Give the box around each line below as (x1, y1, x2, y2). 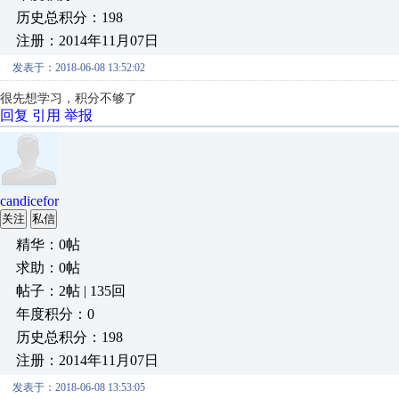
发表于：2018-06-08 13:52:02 (12, 61, 145, 74)
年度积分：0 (16, 306, 94, 322)
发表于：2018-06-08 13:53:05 (12, 381, 145, 394)
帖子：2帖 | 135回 (16, 283, 126, 298)
